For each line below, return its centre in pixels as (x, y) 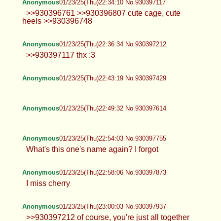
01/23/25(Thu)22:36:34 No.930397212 (112, 44)
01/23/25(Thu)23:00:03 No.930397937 (112, 206)
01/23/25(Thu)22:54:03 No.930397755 (112, 138)
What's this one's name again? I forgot (92, 149)
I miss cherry (48, 183)
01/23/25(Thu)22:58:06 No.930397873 (112, 172)
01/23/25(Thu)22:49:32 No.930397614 (112, 108)
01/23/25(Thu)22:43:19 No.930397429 (112, 78)
